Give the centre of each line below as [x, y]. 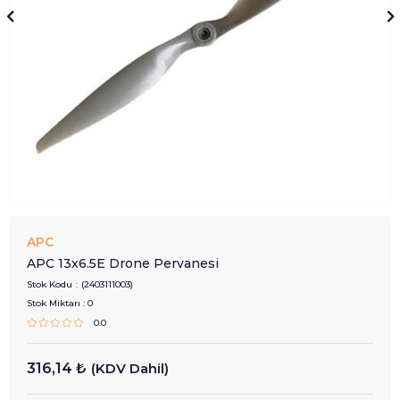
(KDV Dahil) [130, 368]
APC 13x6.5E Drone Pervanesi [123, 263]
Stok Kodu [50, 284]
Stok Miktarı [54, 303]
